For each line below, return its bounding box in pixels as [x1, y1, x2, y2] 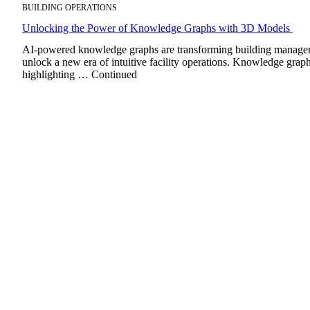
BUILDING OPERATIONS [22, 2, 117, 12]
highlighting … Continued [22, 69, 137, 81]
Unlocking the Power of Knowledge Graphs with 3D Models [22, 22, 293, 35]
